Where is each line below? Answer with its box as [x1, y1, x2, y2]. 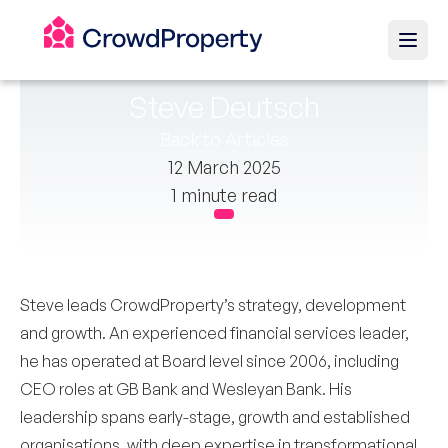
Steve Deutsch [128, 88, 320, 125]
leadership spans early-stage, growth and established [20, 407, 410, 427]
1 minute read [171, 184, 277, 206]
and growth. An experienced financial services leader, [20, 323, 409, 343]
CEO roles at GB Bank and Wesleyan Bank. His [20, 379, 352, 399]
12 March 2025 [167, 156, 281, 178]
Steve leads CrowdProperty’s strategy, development [20, 295, 406, 315]
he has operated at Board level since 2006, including [20, 351, 399, 371]
